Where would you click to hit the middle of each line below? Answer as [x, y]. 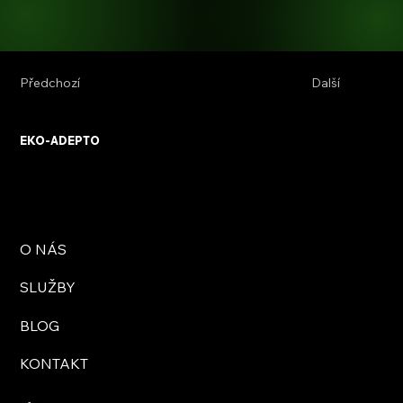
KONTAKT [54, 363]
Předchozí [50, 82]
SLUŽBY [48, 287]
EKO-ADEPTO [60, 141]
